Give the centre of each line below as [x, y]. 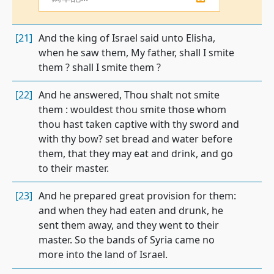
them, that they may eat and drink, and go [136, 154]
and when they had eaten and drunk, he [131, 210]
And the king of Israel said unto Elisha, [127, 38]
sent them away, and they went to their [129, 225]
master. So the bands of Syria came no [127, 240]
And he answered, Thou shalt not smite [129, 95]
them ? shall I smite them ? [100, 67]
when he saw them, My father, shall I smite [136, 53]
